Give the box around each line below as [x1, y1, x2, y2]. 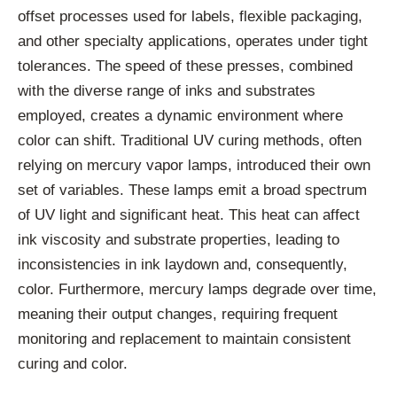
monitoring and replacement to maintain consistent [18, 331, 351, 348]
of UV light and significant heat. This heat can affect [18, 206, 360, 224]
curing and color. [18, 355, 128, 373]
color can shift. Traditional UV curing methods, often [18, 132, 362, 150]
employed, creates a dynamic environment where [18, 107, 343, 125]
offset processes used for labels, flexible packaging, [18, 8, 362, 26]
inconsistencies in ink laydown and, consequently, [18, 256, 347, 274]
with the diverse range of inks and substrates [18, 82, 315, 100]
